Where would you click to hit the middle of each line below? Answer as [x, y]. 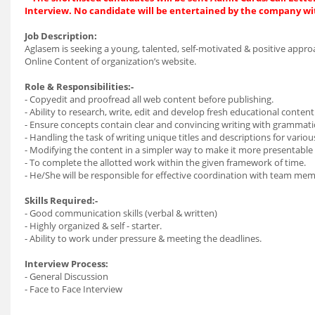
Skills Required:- [61, 200]
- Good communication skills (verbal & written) [121, 213]
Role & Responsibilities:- [79, 86]
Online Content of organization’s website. [110, 61]
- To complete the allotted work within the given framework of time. [165, 162]
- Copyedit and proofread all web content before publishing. [149, 99]
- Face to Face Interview [73, 289]
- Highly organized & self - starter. [93, 226]
